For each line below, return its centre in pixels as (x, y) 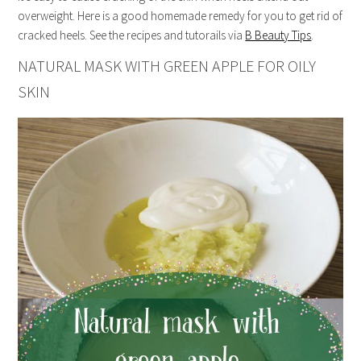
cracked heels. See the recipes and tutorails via (132, 35)
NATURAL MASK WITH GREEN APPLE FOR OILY (167, 66)
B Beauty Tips (278, 35)
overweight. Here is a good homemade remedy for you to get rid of (180, 16)
